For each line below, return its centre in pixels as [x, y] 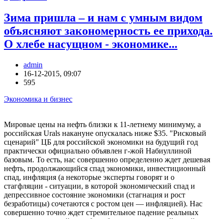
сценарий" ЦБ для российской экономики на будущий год [101, 142]
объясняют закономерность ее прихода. [108, 31]
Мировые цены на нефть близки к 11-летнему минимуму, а [102, 125]
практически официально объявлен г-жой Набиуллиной [98, 151]
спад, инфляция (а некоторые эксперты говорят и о [89, 177]
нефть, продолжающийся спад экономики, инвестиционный [105, 169]
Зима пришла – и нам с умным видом [103, 18]
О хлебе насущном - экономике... [91, 44]
